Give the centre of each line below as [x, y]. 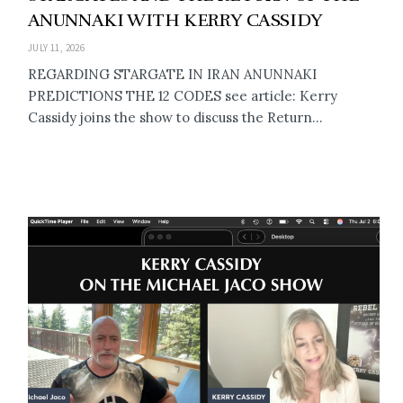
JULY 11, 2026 [56, 47]
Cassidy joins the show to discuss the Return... [175, 117]
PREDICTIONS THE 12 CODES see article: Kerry [182, 95]
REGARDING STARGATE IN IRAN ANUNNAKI [172, 74]
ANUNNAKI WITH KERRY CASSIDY [175, 20]
